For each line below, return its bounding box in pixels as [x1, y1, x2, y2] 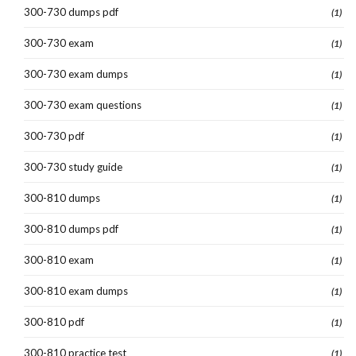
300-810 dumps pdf [24, 222, 118, 235]
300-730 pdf [24, 129, 84, 142]
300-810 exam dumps [24, 284, 128, 297]
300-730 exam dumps [24, 67, 128, 80]
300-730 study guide [24, 160, 122, 173]
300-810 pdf [24, 315, 84, 328]
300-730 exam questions [24, 98, 141, 111]
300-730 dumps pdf [24, 5, 118, 18]
